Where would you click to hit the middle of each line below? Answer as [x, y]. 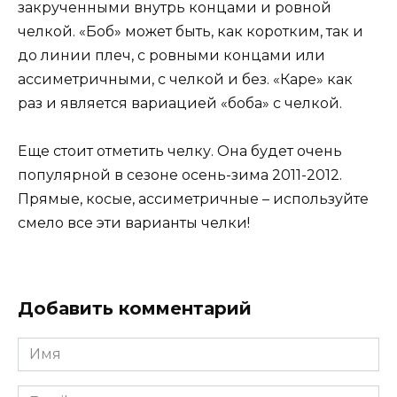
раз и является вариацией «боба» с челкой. [180, 104]
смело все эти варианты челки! [134, 223]
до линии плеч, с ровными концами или [171, 56]
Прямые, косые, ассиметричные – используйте [193, 199]
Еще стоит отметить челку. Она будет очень [180, 152]
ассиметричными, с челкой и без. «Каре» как [185, 80]
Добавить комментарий [135, 309]
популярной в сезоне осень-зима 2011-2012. [180, 175]
